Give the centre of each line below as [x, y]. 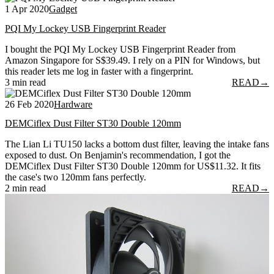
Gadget [63, 9]
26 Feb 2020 [29, 104]
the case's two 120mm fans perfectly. [76, 177]
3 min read [25, 82]
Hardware [73, 104]
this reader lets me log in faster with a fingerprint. [99, 71]
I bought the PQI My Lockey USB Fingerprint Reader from [120, 49]
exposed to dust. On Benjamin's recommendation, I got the [118, 155]
